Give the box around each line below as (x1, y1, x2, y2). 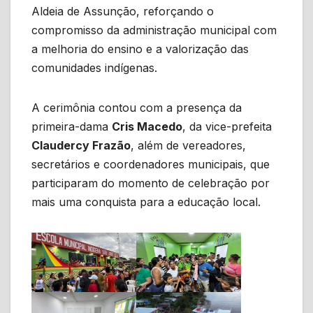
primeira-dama (31, 119, 112, 134)
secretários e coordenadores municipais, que (31, 157, 270, 172)
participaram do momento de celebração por (31, 176, 270, 191)
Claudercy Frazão (31, 138, 131, 153)
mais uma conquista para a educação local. (31, 195, 261, 210)
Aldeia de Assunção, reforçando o (31, 4, 214, 19)
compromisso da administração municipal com (31, 23, 277, 38)
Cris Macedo (112, 119, 182, 134)
